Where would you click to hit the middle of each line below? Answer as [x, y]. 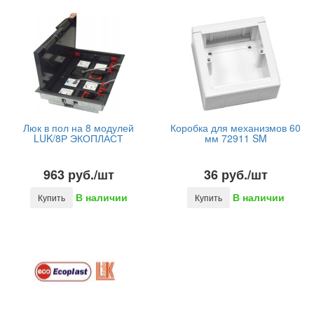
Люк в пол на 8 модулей [78, 128]
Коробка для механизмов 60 [235, 128]
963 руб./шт [78, 175]
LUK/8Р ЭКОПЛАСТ [78, 138]
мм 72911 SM [235, 138]
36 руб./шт [235, 175]
